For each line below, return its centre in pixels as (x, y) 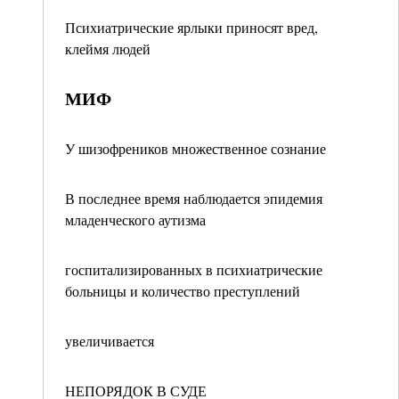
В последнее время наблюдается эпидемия (194, 198)
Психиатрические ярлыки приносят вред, (191, 27)
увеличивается (110, 341)
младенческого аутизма (135, 220)
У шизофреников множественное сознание (195, 148)
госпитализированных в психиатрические (194, 269)
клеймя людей (108, 49)
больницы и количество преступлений (183, 291)
